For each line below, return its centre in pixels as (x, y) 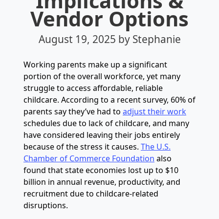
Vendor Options (109, 18)
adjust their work (154, 111)
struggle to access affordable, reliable (93, 88)
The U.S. (156, 147)
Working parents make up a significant (95, 65)
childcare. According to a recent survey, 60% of (109, 100)
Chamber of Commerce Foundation (89, 158)
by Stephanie (149, 39)
